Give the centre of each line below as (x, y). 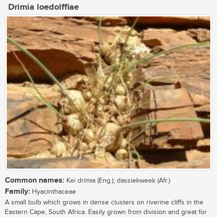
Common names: (35, 181)
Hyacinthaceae (53, 192)
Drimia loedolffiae (44, 7)
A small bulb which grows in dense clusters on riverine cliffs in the (104, 203)
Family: (17, 192)
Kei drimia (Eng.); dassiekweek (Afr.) (117, 181)
